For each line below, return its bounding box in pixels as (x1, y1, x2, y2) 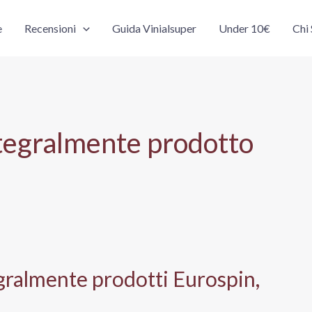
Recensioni (24, 22, 77, 36)
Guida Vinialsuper (111, 22, 196, 36)
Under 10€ (218, 22, 270, 36)
